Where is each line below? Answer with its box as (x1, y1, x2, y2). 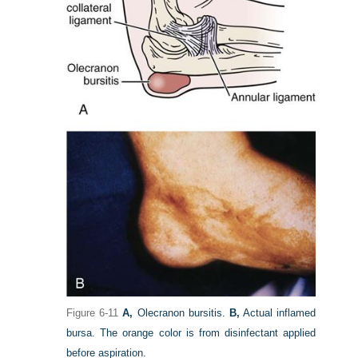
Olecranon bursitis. (133, 306, 229, 319)
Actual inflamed (239, 306, 316, 319)
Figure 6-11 (66, 306, 119, 319)
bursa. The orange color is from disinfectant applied (66, 326, 316, 339)
